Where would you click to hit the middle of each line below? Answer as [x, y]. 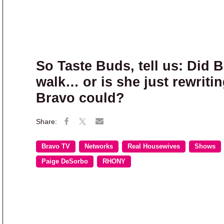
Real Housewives [154, 146]
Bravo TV [56, 146]
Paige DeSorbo [65, 161]
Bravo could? [80, 97]
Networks [99, 146]
